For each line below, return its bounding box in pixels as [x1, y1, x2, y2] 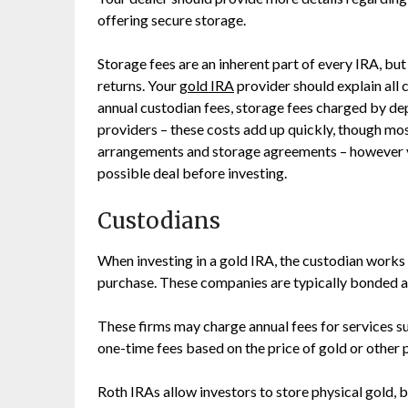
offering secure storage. [97, 11, 246, 28]
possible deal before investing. [97, 164, 287, 181]
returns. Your [97, 76, 179, 94]
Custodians [97, 207, 220, 235]
